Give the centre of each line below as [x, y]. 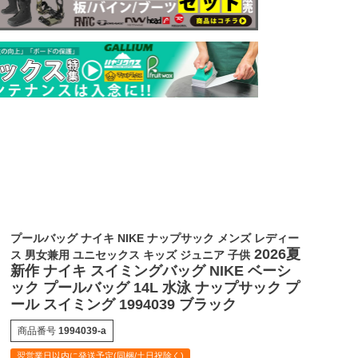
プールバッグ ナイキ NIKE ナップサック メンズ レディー [154, 239]
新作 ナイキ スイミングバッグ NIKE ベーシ [150, 271]
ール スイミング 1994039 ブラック [123, 305]
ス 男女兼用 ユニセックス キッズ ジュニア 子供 [130, 255]
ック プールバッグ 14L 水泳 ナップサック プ [155, 288]
